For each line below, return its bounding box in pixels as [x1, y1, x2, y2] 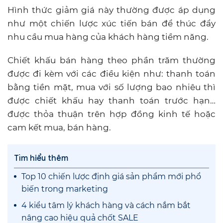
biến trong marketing [21, 184, 108, 194]
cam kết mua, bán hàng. [7, 122, 111, 132]
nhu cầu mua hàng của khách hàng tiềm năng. [7, 31, 209, 42]
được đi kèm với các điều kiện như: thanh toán [7, 68, 216, 79]
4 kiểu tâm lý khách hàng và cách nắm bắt [21, 200, 191, 210]
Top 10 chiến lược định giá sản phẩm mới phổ [21, 171, 201, 181]
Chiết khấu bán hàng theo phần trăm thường [7, 55, 216, 65]
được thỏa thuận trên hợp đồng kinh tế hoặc [7, 109, 216, 119]
